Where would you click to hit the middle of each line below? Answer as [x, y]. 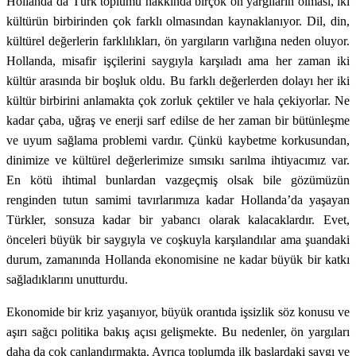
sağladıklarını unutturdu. [67, 279]
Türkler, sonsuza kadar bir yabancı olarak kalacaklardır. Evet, [178, 219]
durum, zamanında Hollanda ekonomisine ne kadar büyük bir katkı [178, 259]
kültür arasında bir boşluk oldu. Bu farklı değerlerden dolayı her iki [178, 80]
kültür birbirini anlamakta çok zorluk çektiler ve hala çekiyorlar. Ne [178, 100]
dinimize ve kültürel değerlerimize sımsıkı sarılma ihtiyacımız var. [178, 160]
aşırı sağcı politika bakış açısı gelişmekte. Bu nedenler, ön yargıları [178, 331]
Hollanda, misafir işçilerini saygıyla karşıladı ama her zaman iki [178, 60]
